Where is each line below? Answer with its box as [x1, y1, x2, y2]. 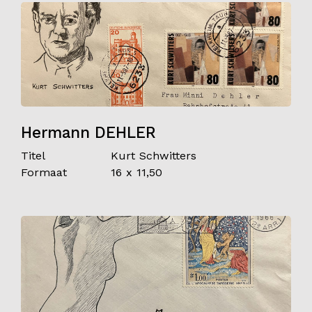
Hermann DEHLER [21, 123, 156, 141]
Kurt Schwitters [111, 149, 197, 162]
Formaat [21, 166, 67, 179]
